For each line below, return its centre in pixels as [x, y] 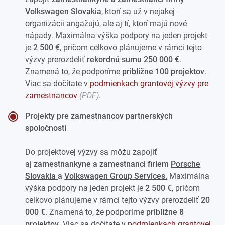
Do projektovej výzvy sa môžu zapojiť [91, 152]
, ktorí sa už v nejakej [138, 11]
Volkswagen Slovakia [64, 11]
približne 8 [165, 212]
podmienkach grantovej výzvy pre [149, 83]
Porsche [186, 164]
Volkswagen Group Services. [116, 176]
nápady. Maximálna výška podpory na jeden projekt [117, 35]
